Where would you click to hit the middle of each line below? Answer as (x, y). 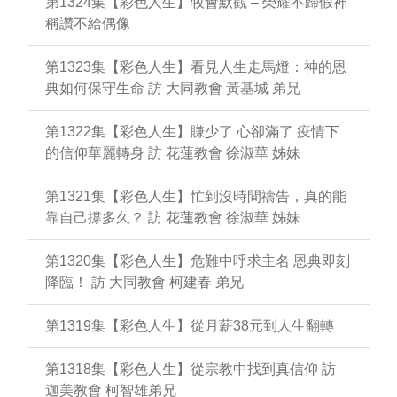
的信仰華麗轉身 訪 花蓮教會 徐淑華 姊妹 (173, 153)
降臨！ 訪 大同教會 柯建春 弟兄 (144, 282)
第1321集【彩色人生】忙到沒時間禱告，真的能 (196, 196)
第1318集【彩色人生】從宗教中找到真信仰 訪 (191, 369)
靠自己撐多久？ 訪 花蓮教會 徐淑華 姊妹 (173, 218)
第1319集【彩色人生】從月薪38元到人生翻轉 (190, 326)
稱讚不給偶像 (88, 23)
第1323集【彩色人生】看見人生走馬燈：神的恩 (196, 67)
